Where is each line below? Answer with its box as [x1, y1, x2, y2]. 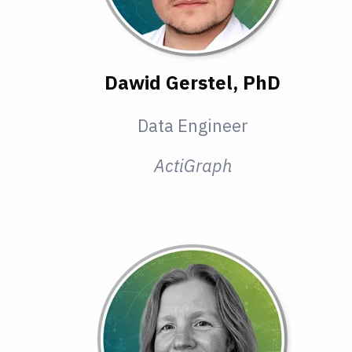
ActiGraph [153, 154, 232, 178]
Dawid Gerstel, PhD [104, 70, 281, 96]
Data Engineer [137, 114, 248, 137]
